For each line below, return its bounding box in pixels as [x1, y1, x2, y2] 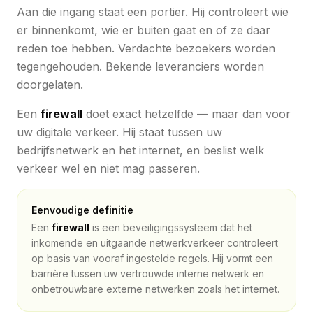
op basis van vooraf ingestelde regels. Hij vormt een [31, 252, 273, 264]
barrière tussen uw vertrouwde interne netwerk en [31, 267, 264, 279]
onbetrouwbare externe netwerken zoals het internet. [31, 282, 279, 295]
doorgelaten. [17, 77, 83, 92]
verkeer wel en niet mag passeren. [17, 161, 200, 175]
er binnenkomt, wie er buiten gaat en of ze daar [17, 22, 270, 37]
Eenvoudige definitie [31, 203, 133, 216]
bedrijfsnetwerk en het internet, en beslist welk [17, 143, 264, 157]
